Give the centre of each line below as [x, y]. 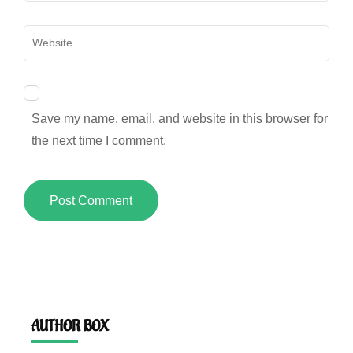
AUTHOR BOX [70, 326]
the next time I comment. [99, 140]
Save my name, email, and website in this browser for [180, 118]
